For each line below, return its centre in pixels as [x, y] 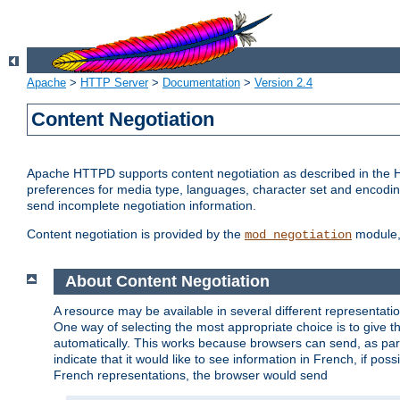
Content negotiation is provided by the [136, 234]
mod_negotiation [298, 235]
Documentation [201, 83]
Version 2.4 [283, 83]
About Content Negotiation [167, 282]
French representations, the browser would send [191, 375]
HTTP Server [114, 83]
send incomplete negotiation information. [142, 206]
